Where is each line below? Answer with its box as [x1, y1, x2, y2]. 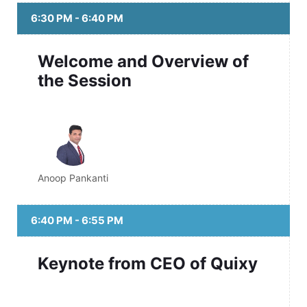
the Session [38, 70, 132, 90]
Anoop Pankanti [38, 171, 108, 184]
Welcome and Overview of [38, 51, 249, 71]
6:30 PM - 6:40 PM [31, 11, 123, 25]
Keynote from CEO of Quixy [38, 253, 258, 273]
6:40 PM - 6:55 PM [31, 213, 123, 227]
